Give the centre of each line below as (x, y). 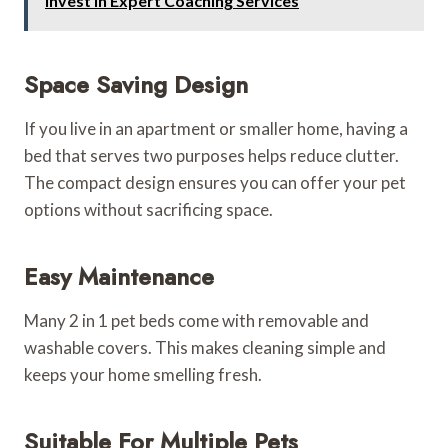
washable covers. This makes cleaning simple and (205, 347)
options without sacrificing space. (148, 209)
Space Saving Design (136, 84)
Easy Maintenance (119, 276)
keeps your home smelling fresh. (143, 374)
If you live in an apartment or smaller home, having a (216, 128)
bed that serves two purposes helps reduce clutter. (211, 155)
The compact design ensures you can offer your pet (215, 182)
